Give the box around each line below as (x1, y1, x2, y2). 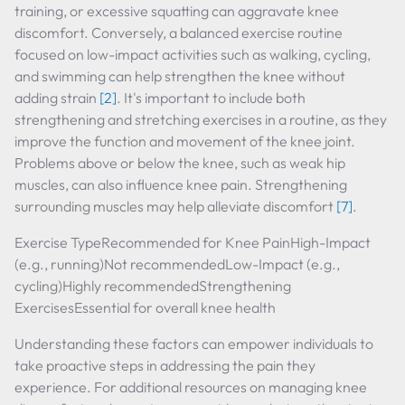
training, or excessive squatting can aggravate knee (14, 2, 339, 20)
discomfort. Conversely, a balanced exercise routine (14, 24, 343, 42)
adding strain (14, 89, 99, 107)
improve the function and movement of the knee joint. (14, 132, 355, 150)
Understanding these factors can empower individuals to (14, 334, 373, 353)
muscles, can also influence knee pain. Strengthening (14, 175, 347, 193)
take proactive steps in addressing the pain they (14, 356, 316, 374)
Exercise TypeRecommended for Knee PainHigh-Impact (14, 233, 371, 251)
